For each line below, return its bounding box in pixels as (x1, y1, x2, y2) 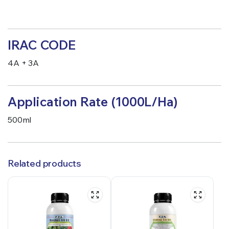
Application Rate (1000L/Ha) (8, 94, 178, 109)
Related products (8, 157, 82, 169)
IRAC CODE (8, 37, 76, 53)
